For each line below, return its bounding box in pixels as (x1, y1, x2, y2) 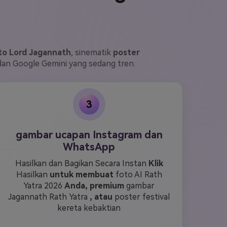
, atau (90, 192, 113, 202)
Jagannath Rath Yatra (8, 192, 90, 202)
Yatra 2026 (23, 181, 65, 191)
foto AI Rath (113, 170, 162, 179)
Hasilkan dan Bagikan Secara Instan (15, 159, 148, 168)
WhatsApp (63, 141, 116, 153)
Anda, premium (64, 181, 125, 191)
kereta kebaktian (57, 203, 121, 213)
